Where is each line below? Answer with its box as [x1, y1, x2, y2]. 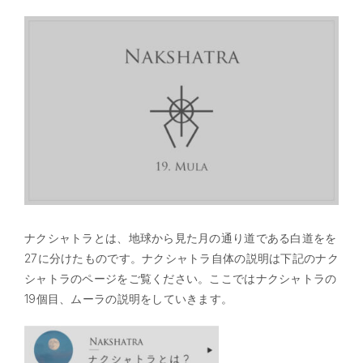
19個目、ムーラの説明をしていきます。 [24, 291, 233, 305]
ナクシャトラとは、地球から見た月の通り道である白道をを [24, 230, 337, 245]
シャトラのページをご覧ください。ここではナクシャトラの [24, 271, 337, 285]
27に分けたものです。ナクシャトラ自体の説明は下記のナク [24, 250, 339, 265]
